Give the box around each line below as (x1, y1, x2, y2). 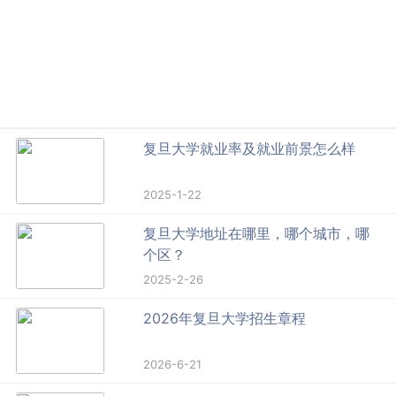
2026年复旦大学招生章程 (143, 309, 307, 328)
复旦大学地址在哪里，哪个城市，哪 (143, 225, 370, 243)
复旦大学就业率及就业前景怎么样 (143, 140, 356, 158)
